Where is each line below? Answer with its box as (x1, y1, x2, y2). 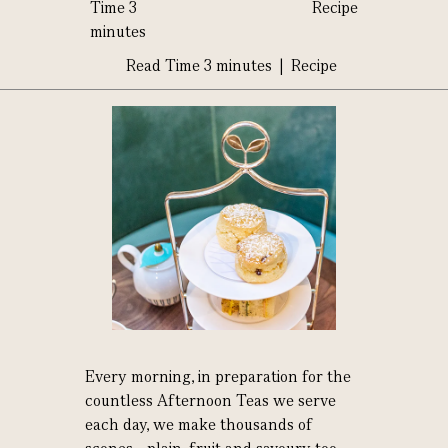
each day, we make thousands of (84, 414, 313, 435)
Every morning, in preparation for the (84, 366, 351, 387)
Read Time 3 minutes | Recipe (125, 54, 337, 76)
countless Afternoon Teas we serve (84, 390, 336, 411)
